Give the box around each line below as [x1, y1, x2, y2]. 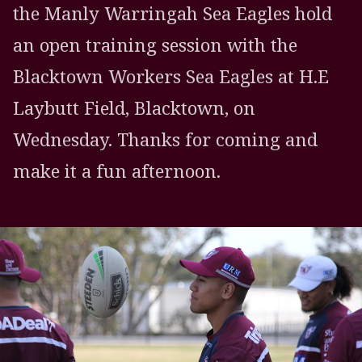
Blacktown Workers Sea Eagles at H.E [13, 64, 329, 90]
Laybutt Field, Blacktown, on [13, 95, 255, 121]
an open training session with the [13, 32, 297, 58]
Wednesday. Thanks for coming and [13, 127, 318, 153]
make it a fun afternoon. [13, 158, 221, 184]
